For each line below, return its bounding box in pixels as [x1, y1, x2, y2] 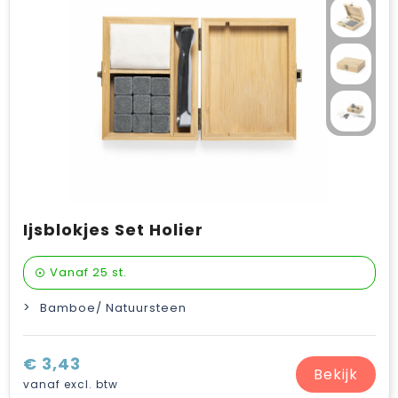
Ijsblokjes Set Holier [22, 219, 203, 241]
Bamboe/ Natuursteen [39, 299, 187, 316]
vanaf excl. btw [22, 377, 118, 392]
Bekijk [313, 363, 358, 385]
